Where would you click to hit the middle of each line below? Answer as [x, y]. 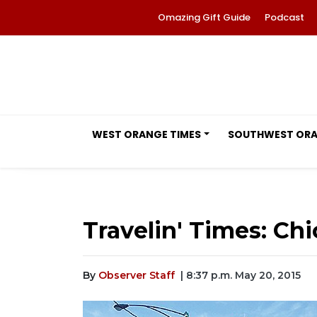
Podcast [284, 17]
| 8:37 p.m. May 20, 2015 [241, 275]
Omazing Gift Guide [204, 17]
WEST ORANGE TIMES [146, 134]
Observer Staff [137, 275]
